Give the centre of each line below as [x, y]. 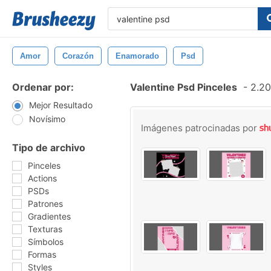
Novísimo [47, 119]
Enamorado [137, 56]
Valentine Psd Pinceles [184, 87]
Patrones [45, 204]
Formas [42, 254]
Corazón [78, 56]
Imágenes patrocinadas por [200, 128]
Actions [42, 178]
